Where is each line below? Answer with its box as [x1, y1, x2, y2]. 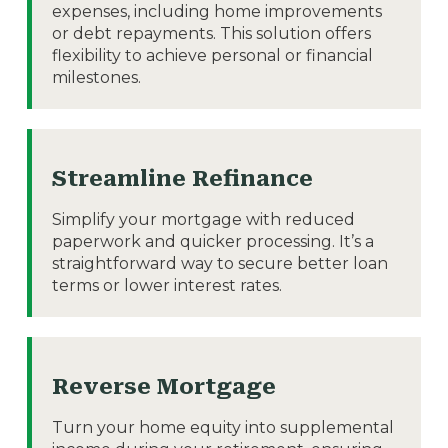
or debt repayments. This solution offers [51, 23, 371, 43]
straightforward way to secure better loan [51, 253, 388, 273]
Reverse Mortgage [51, 373, 276, 399]
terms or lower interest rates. [51, 275, 282, 295]
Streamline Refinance [51, 165, 313, 191]
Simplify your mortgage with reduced [51, 209, 355, 229]
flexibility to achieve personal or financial [51, 45, 373, 65]
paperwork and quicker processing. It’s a [51, 231, 374, 251]
